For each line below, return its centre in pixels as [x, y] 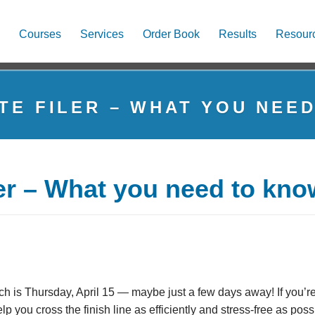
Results [238, 34]
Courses [40, 34]
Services [102, 34]
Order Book [171, 34]
